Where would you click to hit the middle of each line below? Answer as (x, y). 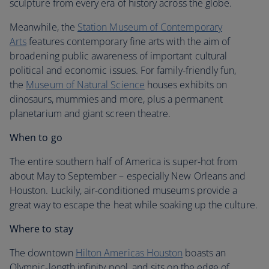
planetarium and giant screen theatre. (90, 113)
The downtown (43, 253)
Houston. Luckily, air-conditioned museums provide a (124, 190)
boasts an (204, 253)
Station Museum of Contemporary (150, 27)
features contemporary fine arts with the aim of (128, 41)
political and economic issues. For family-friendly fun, (123, 70)
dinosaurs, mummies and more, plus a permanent (116, 99)
